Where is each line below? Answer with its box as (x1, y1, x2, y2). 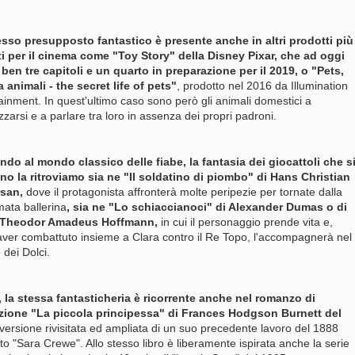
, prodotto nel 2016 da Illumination (177, 79, 348, 92)
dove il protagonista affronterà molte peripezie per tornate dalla (26, 185, 342, 198)
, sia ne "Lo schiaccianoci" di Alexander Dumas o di (67, 200, 347, 213)
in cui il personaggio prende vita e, (161, 216, 333, 228)
